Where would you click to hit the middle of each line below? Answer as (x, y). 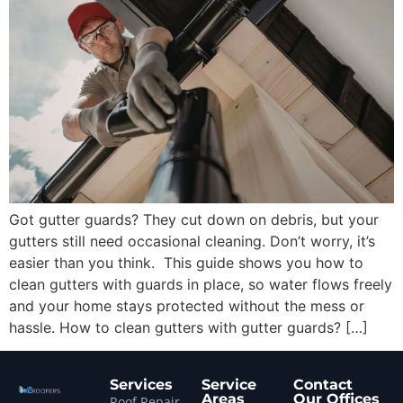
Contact (323, 385)
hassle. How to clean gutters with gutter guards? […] (188, 327)
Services (141, 385)
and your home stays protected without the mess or (187, 305)
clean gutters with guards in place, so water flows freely (201, 284)
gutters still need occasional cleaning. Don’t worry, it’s (192, 241)
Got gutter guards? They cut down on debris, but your (194, 219)
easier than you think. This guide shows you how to (186, 262)
